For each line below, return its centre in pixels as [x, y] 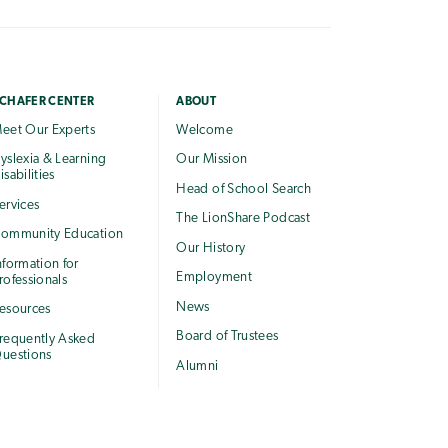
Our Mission [212, 160]
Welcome [204, 130]
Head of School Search [243, 189]
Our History [211, 248]
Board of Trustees [227, 337]
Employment [214, 278]
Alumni [197, 366]
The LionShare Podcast [243, 219]
